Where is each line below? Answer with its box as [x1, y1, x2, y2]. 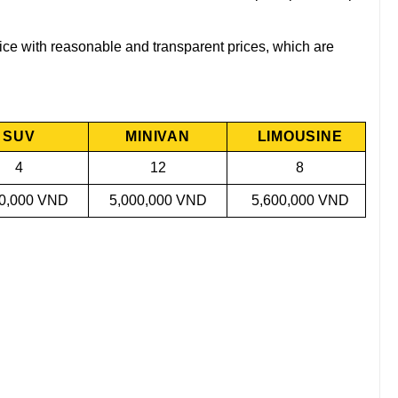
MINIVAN [125, 128, 190, 144]
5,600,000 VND [251, 192, 349, 208]
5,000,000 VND [108, 192, 207, 208]
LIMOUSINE [257, 128, 343, 144]
